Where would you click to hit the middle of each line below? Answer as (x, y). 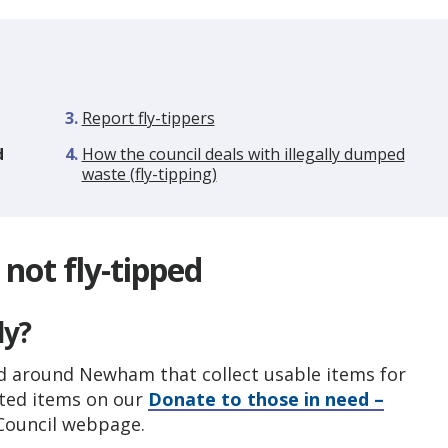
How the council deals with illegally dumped (243, 154)
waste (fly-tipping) (149, 174)
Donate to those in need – (266, 399)
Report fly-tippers (148, 118)
